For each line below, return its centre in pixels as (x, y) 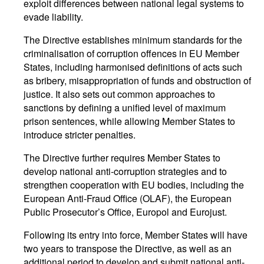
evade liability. (53, 17)
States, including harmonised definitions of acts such (133, 67)
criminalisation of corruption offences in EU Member (131, 53)
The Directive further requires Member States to (122, 158)
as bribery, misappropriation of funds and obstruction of (137, 80)
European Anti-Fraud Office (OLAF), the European (128, 198)
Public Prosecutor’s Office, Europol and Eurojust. (125, 212)
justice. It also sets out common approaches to (119, 94)
